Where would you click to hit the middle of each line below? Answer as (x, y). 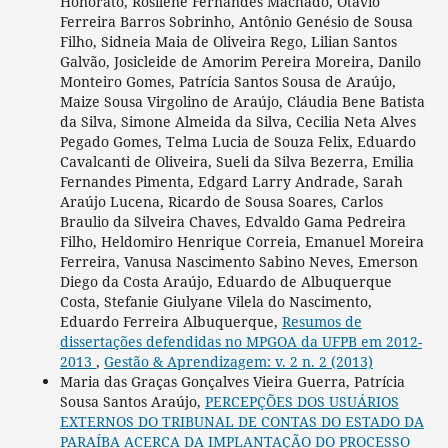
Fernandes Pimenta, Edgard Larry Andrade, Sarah (231, 182)
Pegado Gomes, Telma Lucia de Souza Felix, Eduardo (237, 142)
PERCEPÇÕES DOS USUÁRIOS (301, 402)
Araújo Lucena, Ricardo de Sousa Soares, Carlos (221, 202)
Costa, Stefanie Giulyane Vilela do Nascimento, (215, 302)
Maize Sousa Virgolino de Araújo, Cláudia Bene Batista (242, 102)
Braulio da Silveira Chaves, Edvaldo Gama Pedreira (232, 222)
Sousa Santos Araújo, (132, 402)
